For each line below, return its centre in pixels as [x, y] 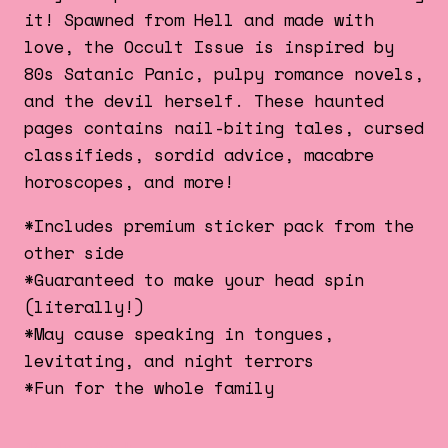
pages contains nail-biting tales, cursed [224, 127]
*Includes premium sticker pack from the [219, 225]
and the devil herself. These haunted [204, 100]
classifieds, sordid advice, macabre [199, 154]
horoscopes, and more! [129, 181]
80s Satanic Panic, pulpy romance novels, [224, 73]
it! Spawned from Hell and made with [199, 19]
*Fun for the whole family [149, 387]
